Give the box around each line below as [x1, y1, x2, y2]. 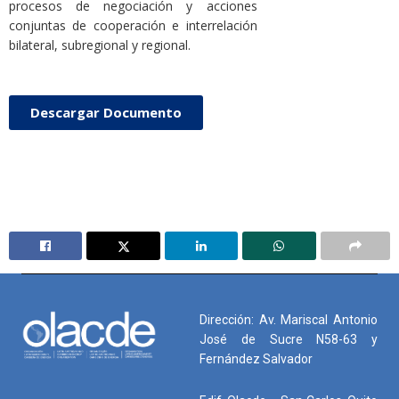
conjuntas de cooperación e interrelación [9, 17, 257, 35]
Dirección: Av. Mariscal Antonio [199, 313, 378, 328]
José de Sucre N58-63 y [199, 332, 378, 347]
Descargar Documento [30, 102, 182, 121]
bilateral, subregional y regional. [9, 37, 191, 54]
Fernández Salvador [199, 352, 313, 367]
